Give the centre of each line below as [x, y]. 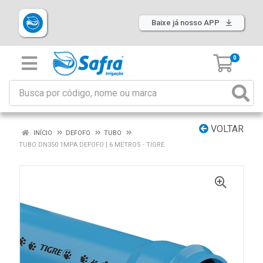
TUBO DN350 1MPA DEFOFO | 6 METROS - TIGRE [92, 145]
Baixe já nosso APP [186, 23]
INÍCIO [42, 133]
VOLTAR [226, 129]
